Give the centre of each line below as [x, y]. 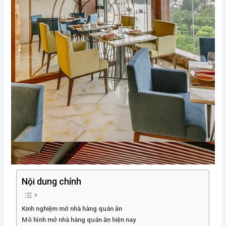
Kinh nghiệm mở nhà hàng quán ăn [72, 209]
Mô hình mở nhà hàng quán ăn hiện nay [79, 220]
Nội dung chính [52, 181]
